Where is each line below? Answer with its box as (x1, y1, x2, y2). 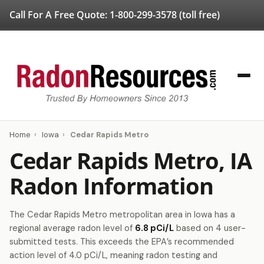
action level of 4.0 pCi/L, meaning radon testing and (9, 250, 217, 260)
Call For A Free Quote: (9, 8, 110, 21)
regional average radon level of (9, 223, 135, 233)
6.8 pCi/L (135, 223, 174, 233)
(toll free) (177, 8, 220, 21)
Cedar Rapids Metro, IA (9, 145, 252, 176)
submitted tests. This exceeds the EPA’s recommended (9, 236, 234, 247)
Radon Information (9, 170, 213, 201)
